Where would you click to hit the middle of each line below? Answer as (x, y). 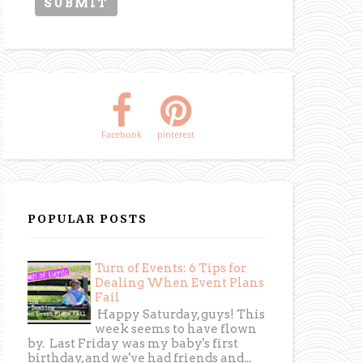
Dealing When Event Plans (180, 283)
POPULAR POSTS (88, 218)
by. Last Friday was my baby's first (133, 344)
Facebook (122, 134)
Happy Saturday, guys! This (180, 315)
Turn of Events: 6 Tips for (171, 269)
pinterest (176, 134)
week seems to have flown (176, 329)
